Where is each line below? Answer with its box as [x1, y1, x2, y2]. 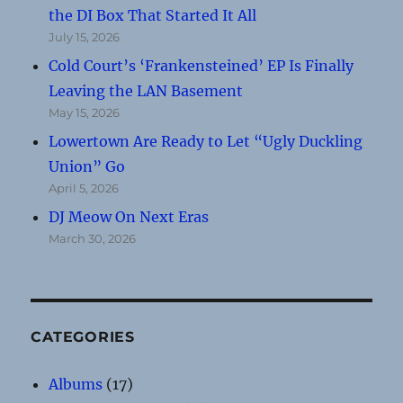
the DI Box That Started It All [49, 5, 257, 24]
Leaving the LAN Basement [49, 81, 244, 100]
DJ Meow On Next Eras [49, 207, 210, 226]
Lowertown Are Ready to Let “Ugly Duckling [49, 131, 363, 150]
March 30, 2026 [49, 230, 137, 246]
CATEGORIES [31, 327, 135, 345]
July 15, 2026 [49, 29, 121, 44]
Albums [49, 374, 103, 393]
